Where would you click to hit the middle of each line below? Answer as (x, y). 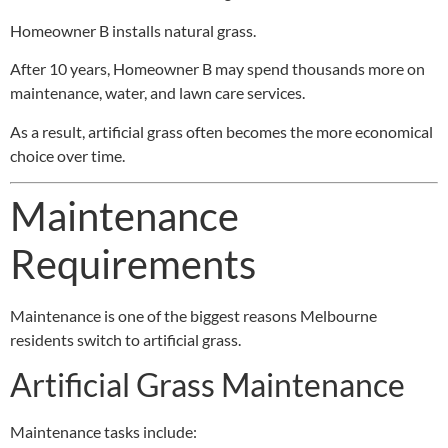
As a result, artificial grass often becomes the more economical (221, 131)
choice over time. (67, 155)
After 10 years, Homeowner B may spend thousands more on (217, 69)
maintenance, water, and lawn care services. (157, 93)
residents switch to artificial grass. (125, 339)
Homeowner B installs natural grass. (133, 30)
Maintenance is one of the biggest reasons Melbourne (193, 315)
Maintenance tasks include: (103, 432)
